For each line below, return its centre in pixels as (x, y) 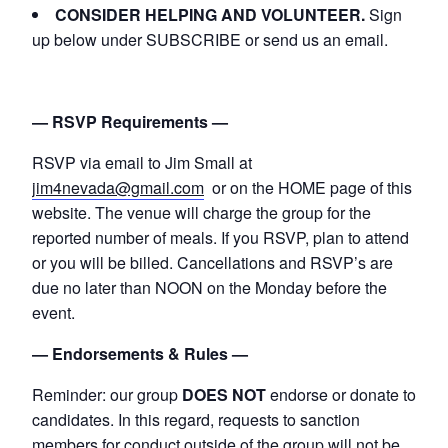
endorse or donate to (341, 395)
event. (53, 313)
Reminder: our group (107, 395)
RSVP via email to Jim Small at (142, 163)
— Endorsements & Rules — (140, 354)
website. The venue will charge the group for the (201, 213)
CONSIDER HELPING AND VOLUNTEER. (210, 15)
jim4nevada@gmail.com (118, 188)
